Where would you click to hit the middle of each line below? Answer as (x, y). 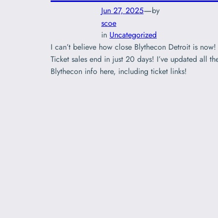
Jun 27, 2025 (122, 10)
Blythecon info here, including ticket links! (120, 72)
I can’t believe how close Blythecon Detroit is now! (133, 47)
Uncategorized (133, 35)
